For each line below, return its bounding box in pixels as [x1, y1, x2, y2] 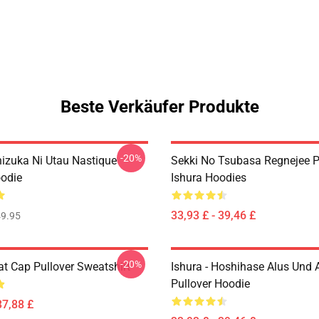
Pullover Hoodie [171, 277, 250, 291]
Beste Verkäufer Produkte [60, 97, 259, 117]
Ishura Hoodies [171, 171, 246, 184]
